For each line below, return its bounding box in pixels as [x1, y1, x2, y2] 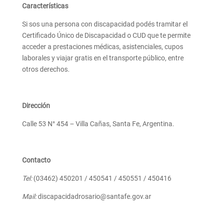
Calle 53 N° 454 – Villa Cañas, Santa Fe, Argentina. [22, 120, 174, 128]
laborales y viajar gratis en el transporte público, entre [22, 54, 184, 62]
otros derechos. [22, 65, 70, 74]
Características [22, 2, 68, 10]
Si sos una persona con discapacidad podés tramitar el [22, 20, 188, 28]
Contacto [22, 156, 51, 165]
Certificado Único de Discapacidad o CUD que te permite [22, 31, 191, 40]
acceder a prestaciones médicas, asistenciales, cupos [22, 43, 183, 51]
